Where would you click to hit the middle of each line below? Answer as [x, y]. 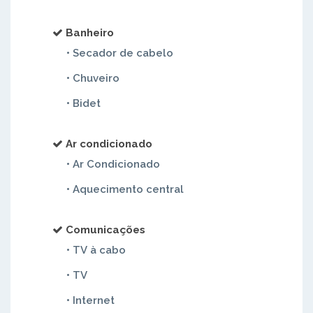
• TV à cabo [96, 250]
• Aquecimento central [125, 189]
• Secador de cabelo [120, 53]
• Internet [90, 300]
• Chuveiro [93, 78]
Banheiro [90, 33]
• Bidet [83, 103]
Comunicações [105, 230]
